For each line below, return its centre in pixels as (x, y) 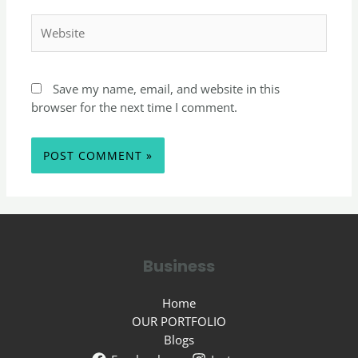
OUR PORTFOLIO (179, 321)
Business (179, 266)
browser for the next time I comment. (135, 107)
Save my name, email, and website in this (167, 89)
